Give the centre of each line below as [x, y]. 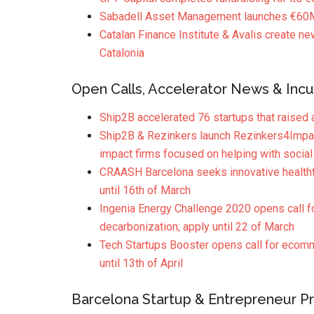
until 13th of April [141, 263]
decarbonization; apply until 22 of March [197, 227]
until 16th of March [145, 190]
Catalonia [122, 53]
